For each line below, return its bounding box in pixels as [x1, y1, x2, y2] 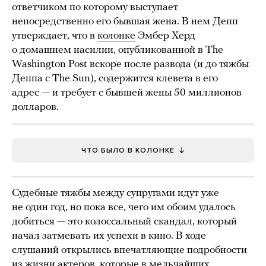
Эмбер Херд [135, 30, 195, 42]
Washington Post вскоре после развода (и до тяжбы [12, 58, 249, 70]
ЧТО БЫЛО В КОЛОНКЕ [81, 145, 175, 154]
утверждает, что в [12, 30, 97, 42]
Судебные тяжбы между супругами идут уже [12, 187, 219, 199]
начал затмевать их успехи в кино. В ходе [12, 230, 206, 242]
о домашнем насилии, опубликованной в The [12, 44, 223, 56]
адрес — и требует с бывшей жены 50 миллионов [12, 87, 242, 99]
